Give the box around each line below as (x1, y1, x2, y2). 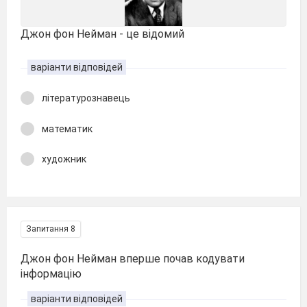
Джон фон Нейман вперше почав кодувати (21, 251, 245, 265)
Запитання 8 (26, 223, 75, 234)
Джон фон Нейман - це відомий (21, 27, 184, 40)
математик (42, 123, 93, 134)
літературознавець (42, 93, 130, 103)
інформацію (21, 267, 82, 280)
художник (42, 153, 86, 164)
